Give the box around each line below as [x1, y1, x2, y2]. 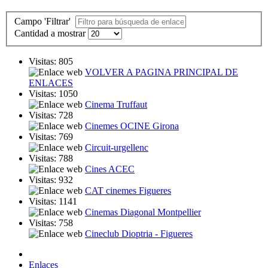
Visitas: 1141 [29, 196, 77, 207]
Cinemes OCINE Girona [85, 121, 179, 132]
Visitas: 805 [29, 56, 73, 67]
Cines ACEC [85, 164, 135, 175]
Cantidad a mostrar [14, 28, 88, 39]
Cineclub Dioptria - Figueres [85, 229, 193, 239]
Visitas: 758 [29, 218, 73, 229]
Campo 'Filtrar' [14, 16, 73, 27]
